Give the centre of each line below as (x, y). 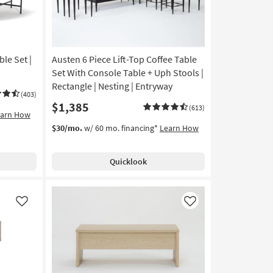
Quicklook (128, 162)
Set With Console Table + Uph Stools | (127, 73)
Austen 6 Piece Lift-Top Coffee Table (124, 59)
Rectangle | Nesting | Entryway (112, 86)
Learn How (179, 128)
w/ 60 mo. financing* (121, 128)
